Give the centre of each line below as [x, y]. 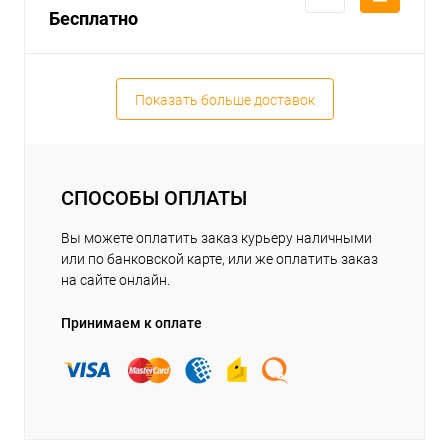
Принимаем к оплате [131, 323]
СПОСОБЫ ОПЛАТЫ [154, 198]
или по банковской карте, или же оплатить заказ [219, 259]
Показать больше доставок [224, 100]
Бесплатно [93, 19]
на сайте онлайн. [115, 280]
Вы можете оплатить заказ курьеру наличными [216, 238]
